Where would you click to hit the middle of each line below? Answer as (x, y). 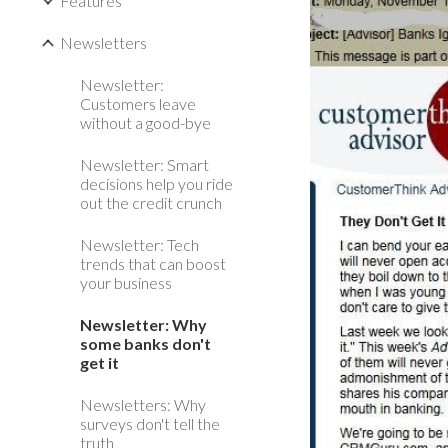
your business (126, 282)
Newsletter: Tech (139, 244)
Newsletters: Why (143, 404)
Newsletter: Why (143, 324)
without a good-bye (145, 122)
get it (99, 362)
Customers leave (138, 103)
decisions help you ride (156, 183)
